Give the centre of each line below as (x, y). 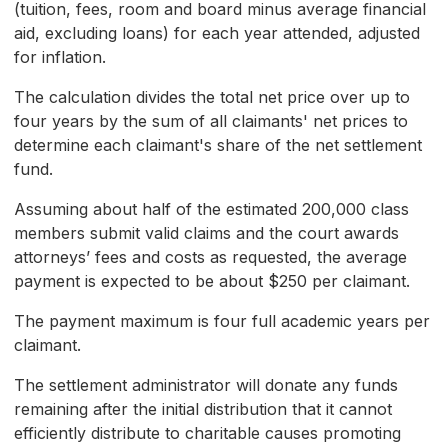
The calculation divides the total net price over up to (212, 97)
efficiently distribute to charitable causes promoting (207, 433)
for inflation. (60, 57)
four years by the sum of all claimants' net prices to (211, 121)
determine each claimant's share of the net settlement (218, 145)
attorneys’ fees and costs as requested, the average (210, 257)
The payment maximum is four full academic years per (222, 321)
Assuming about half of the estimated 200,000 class (211, 209)
